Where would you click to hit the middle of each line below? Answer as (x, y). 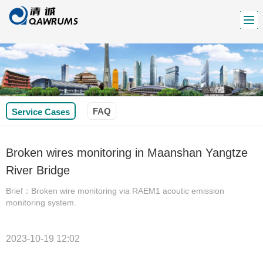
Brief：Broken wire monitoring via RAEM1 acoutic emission (115, 190)
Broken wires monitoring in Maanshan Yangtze (127, 152)
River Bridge (38, 170)
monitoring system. (41, 202)
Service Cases (41, 112)
